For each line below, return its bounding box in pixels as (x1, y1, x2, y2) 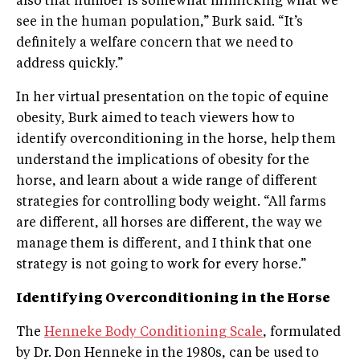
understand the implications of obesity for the (16, 154, 309, 168)
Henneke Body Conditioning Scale (44, 326, 263, 340)
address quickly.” (16, 58, 123, 72)
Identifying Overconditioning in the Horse (16, 292, 330, 306)
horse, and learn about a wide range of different (16, 175, 317, 189)
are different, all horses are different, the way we (16, 217, 322, 231)
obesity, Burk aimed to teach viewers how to (16, 112, 295, 126)
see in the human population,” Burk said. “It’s (16, 16, 303, 30)
